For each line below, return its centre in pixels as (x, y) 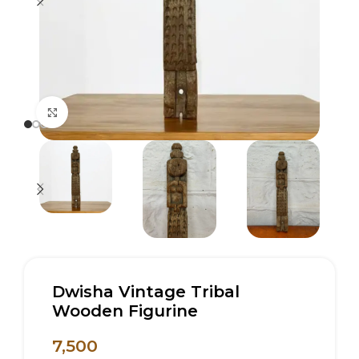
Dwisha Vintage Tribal (146, 292)
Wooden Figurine (125, 311)
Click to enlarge (116, 112)
